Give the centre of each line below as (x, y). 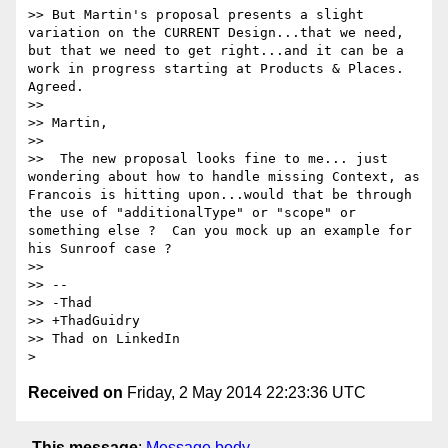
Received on (75, 393)
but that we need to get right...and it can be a (216, 51)
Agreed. (56, 87)
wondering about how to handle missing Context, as (224, 177)
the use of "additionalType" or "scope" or (192, 213)
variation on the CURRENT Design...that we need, (216, 33)
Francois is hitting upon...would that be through (220, 195)
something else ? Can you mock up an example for (220, 231)
